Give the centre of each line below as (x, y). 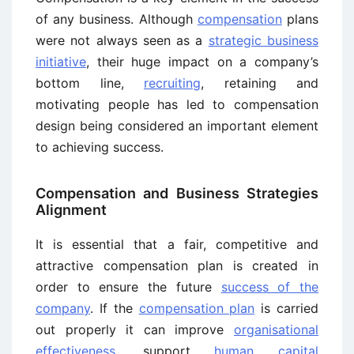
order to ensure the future (128, 287)
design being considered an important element (177, 126)
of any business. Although (117, 19)
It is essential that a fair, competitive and (177, 244)
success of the (270, 287)
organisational (276, 330)
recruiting (172, 83)
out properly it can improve (135, 330)
